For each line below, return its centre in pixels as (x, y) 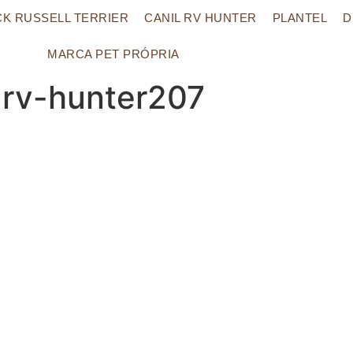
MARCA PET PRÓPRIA (113, 54)
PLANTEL (300, 18)
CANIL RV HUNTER (201, 18)
